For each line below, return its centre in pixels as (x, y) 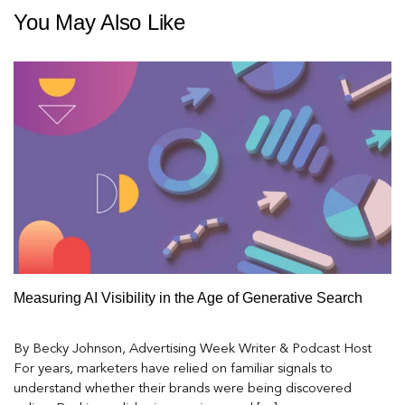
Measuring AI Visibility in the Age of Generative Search (188, 297)
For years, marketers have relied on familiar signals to (173, 370)
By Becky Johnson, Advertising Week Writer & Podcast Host (193, 350)
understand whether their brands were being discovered (183, 390)
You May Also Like (99, 22)
